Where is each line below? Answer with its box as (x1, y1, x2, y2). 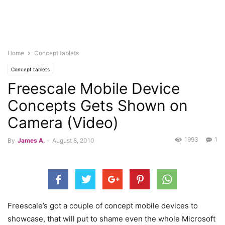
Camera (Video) (8, 114, 119, 132)
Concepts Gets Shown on (8, 96, 188, 115)
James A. (18, 137, 45, 144)
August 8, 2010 (52, 137, 94, 144)
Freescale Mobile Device (8, 79, 180, 97)
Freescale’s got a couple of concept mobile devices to (8, 201, 198, 210)
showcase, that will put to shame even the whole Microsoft (8, 214, 215, 223)
